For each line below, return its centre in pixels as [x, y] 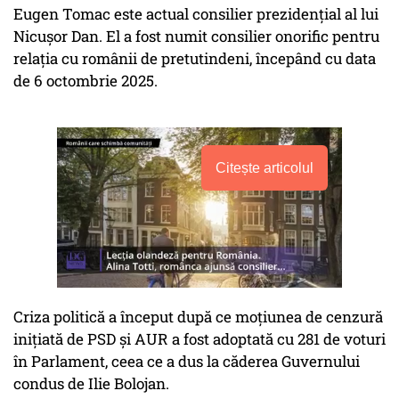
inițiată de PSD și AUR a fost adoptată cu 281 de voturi [199, 339]
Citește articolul [265, 168]
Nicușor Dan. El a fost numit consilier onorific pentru [196, 37]
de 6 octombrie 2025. [85, 81]
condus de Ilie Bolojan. [91, 384]
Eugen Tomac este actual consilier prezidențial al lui [196, 14]
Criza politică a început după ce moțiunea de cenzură [198, 317]
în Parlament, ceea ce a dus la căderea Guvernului [187, 362]
